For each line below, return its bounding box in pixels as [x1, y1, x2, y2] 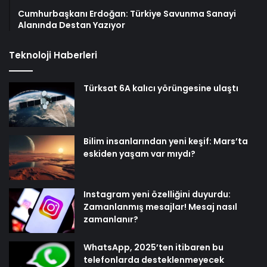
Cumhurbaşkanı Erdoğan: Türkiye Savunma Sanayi [18, 7, 236, 20]
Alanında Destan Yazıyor [18, 18, 125, 31]
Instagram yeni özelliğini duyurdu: [83, 188, 231, 200]
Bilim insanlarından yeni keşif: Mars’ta [83, 135, 248, 147]
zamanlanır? [83, 213, 138, 225]
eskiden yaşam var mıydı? [83, 147, 195, 160]
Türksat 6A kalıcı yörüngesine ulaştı [83, 82, 238, 94]
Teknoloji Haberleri [9, 48, 97, 61]
